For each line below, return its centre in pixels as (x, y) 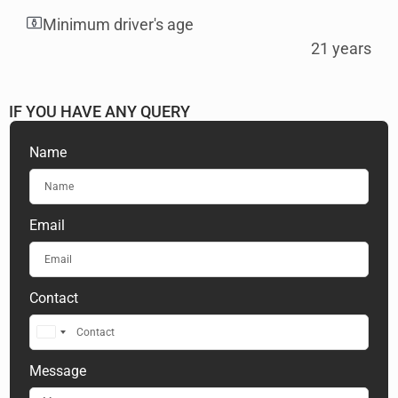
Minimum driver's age (118, 24)
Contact (54, 298)
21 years (341, 48)
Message (58, 370)
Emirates (67, 380)
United (60, 337)
